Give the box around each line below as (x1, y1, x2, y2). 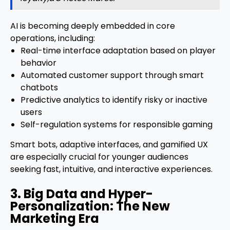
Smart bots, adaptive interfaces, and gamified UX (10, 139, 208, 151)
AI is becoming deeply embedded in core (10, 20, 175, 32)
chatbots (21, 82, 58, 94)
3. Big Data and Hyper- (10, 185, 153, 203)
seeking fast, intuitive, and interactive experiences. (10, 163, 213, 176)
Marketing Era (10, 210, 99, 227)
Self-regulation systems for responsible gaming (21, 119, 213, 131)
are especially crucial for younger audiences (10, 151, 188, 163)
